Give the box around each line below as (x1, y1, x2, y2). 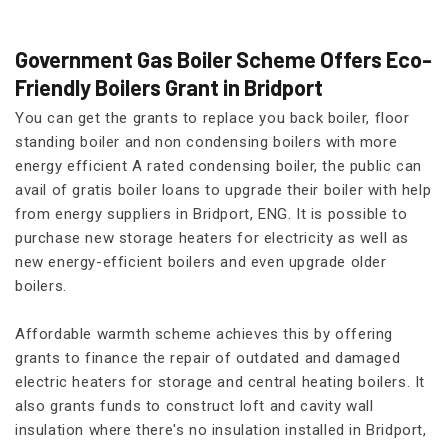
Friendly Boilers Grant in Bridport (15, 73, 323, 100)
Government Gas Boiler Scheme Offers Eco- (15, 45, 432, 72)
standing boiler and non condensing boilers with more (15, 132, 398, 151)
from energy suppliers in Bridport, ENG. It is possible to (15, 204, 408, 223)
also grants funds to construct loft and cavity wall (15, 396, 374, 415)
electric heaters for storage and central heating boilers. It (15, 372, 426, 391)
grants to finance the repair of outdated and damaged (15, 348, 401, 367)
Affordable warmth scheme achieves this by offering (15, 324, 394, 343)
